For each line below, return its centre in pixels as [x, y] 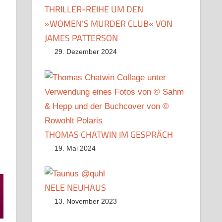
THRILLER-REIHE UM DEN [94, 9]
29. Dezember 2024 [85, 52]
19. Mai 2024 [75, 148]
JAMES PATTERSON [82, 38]
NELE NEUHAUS [76, 188]
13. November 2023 [85, 201]
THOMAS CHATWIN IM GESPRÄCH [109, 134]
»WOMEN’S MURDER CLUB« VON [109, 24]
